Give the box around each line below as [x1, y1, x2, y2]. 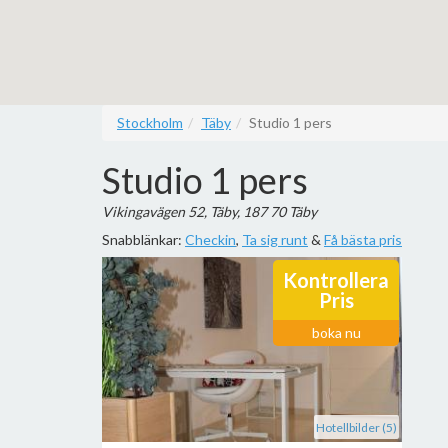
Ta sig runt [242, 231, 308, 248]
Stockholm [117, 114, 183, 131]
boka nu [311, 324, 361, 341]
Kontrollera [283, 268, 389, 292]
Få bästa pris [324, 231, 402, 248]
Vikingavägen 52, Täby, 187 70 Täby [102, 203, 317, 220]
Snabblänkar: [102, 231, 185, 248]
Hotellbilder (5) [316, 420, 397, 435]
